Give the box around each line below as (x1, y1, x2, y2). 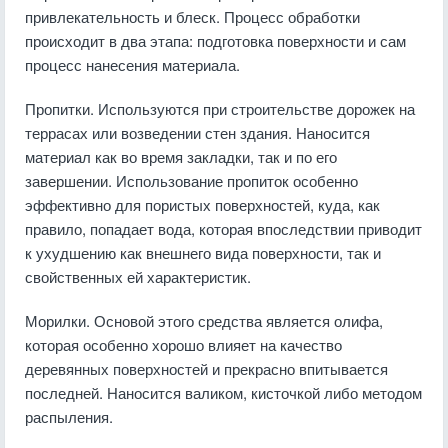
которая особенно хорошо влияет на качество (25, 334, 342, 355)
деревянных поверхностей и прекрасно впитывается (25, 358, 388, 379)
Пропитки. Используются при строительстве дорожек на (25, 98, 415, 119)
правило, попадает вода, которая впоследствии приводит (25, 218, 422, 239)
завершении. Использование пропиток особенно (25, 170, 358, 191)
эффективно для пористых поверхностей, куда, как (25, 194, 380, 215)
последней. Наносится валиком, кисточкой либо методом (25, 382, 422, 403)
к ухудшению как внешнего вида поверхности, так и (25, 242, 381, 263)
